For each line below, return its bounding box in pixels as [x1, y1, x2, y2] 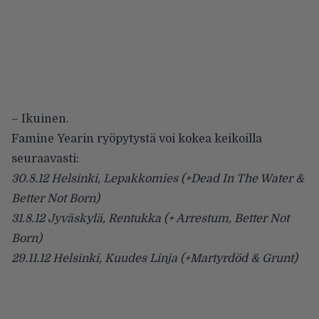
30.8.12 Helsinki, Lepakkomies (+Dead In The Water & [11, 172, 304, 185]
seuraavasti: [11, 152, 79, 165]
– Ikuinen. [11, 112, 69, 125]
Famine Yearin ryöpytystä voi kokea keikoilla [11, 132, 262, 145]
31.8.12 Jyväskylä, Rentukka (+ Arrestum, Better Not [11, 211, 289, 225]
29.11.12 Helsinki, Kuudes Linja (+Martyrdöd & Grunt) [11, 251, 298, 265]
